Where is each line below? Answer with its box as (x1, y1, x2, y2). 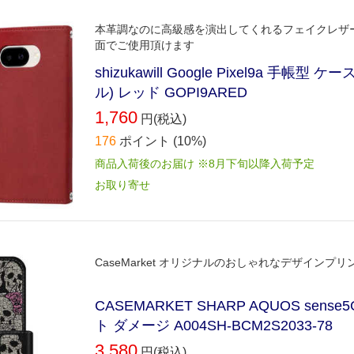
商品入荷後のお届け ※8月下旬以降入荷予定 (95, 157, 314, 171)
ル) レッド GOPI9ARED (95, 85, 247, 101)
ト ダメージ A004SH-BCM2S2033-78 (95, 318, 333, 334)
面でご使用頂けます (95, 39, 194, 51)
